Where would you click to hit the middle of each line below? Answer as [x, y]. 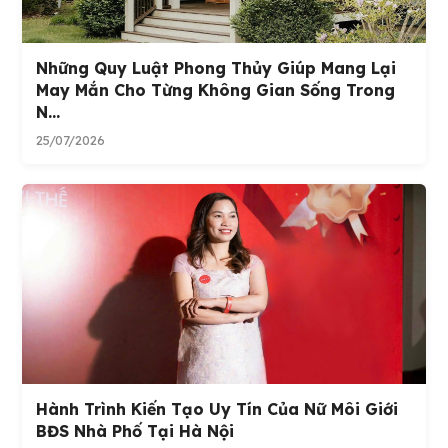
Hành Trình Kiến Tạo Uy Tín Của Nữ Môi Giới [217, 409]
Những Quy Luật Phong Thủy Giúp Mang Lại [216, 68]
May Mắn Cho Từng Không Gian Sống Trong [216, 90]
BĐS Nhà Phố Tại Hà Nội [135, 431]
